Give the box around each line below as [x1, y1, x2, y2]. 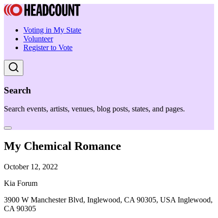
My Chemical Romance [4, 140, 121, 153]
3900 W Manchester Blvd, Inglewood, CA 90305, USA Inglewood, [4, 196, 213, 204]
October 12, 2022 [4, 163, 58, 171]
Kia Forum [4, 179, 37, 188]
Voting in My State [23, 26, 81, 34]
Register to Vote [23, 43, 73, 52]
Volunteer [23, 35, 53, 43]
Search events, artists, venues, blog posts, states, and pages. [4, 105, 185, 113]
